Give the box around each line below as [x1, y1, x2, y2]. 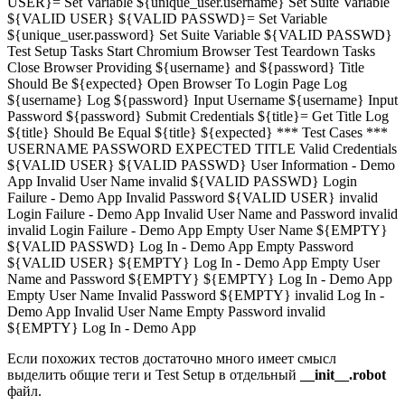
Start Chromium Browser [107, 42, 250, 59]
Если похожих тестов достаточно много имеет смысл [7, 350, 336, 366]
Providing [96, 59, 155, 75]
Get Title [312, 108, 362, 124]
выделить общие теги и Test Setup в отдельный [7, 366, 300, 382]
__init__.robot [300, 366, 386, 382]
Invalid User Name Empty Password [74, 303, 283, 319]
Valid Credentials [299, 140, 397, 156]
